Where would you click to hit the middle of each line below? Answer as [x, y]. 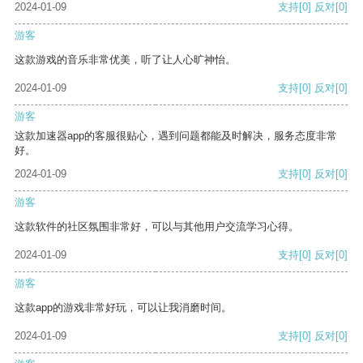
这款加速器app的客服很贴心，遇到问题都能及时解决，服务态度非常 [176, 136]
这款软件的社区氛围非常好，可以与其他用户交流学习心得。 [157, 227]
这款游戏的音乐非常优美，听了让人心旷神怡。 [125, 60]
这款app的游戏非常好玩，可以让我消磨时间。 [123, 308]
